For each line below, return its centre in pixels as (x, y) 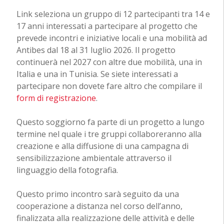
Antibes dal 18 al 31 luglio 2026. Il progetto (96, 50)
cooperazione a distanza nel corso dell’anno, (99, 206)
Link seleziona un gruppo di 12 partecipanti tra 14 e (113, 14)
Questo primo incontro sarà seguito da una (97, 194)
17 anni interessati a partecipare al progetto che (107, 26)
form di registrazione (56, 98)
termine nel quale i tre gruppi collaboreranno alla (109, 134)
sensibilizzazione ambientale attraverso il (94, 158)
